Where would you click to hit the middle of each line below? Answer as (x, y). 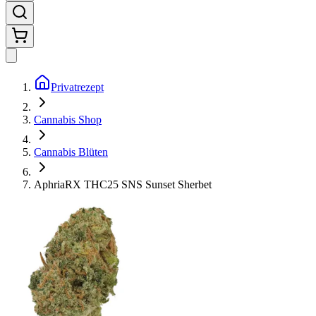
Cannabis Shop (68, 120)
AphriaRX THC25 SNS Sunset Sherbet (123, 184)
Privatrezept (77, 87)
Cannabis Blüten (71, 152)
